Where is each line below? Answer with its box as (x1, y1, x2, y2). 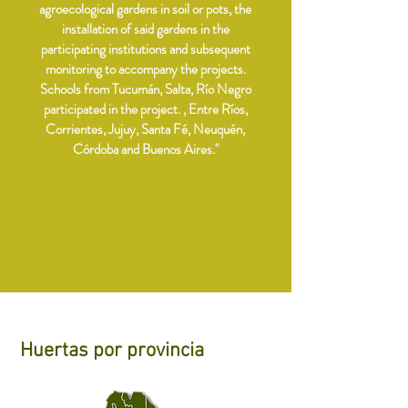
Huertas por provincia (20, 339, 204, 363)
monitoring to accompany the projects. (45, 59, 246, 79)
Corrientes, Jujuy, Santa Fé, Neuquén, (46, 119, 245, 139)
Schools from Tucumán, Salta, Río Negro (39, 79, 251, 99)
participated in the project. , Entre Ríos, (43, 99, 248, 119)
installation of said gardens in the (61, 19, 229, 39)
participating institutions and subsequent (40, 39, 250, 59)
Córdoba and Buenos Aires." (72, 139, 219, 159)
